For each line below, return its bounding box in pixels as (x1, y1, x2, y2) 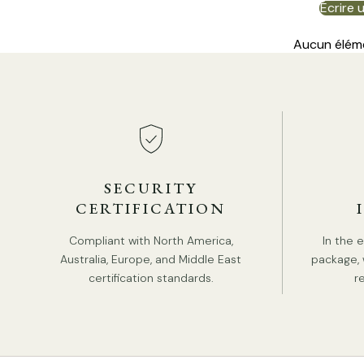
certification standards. (88, 270, 214, 285)
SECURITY (103, 177, 198, 198)
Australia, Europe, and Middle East (60, 251, 241, 266)
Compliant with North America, (68, 232, 233, 248)
